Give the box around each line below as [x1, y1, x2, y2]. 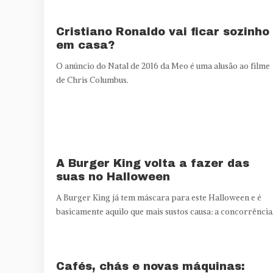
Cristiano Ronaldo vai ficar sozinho [56, 25, 269, 38]
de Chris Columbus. [56, 74, 129, 85]
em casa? [56, 38, 115, 51]
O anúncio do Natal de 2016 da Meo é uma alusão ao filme [56, 60, 270, 71]
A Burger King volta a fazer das [56, 157, 249, 169]
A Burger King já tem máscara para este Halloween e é [56, 192, 261, 203]
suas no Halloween [56, 170, 170, 183]
